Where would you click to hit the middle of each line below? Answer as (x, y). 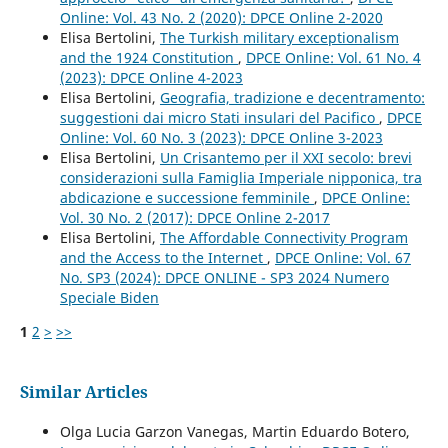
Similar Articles (83, 392)
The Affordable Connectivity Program (283, 238)
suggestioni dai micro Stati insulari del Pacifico (219, 118)
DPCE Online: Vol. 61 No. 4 (333, 58)
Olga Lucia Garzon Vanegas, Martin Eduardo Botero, (234, 432)
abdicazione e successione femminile (186, 198)
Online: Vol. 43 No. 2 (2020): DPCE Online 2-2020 (221, 18)
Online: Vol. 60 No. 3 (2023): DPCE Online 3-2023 (221, 138)
